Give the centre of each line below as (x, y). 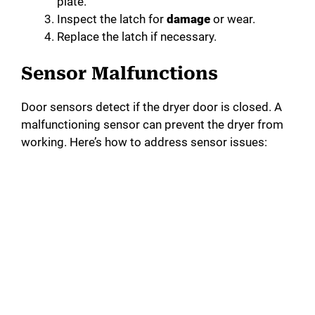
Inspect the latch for (112, 19)
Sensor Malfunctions (120, 74)
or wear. (233, 19)
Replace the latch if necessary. (137, 36)
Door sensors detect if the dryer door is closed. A (152, 107)
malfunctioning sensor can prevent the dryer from (152, 125)
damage (188, 19)
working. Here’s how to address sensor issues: (144, 142)
